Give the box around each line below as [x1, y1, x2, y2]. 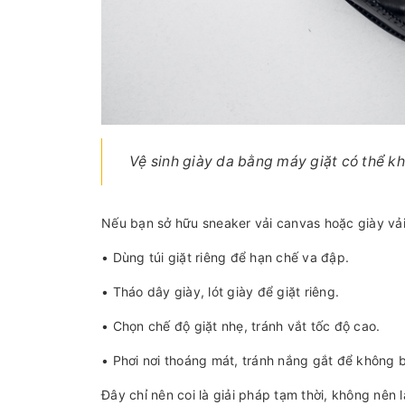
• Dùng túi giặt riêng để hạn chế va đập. [101, 249, 349, 265]
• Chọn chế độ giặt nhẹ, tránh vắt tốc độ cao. [101, 317, 381, 334]
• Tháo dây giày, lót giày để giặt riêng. [101, 283, 339, 299]
